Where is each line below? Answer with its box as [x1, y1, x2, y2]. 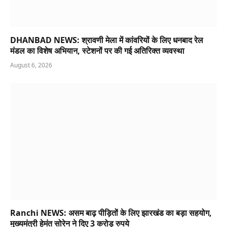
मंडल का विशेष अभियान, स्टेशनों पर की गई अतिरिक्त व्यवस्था [10, 45, 184, 57]
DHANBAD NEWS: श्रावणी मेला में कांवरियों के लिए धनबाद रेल [10, 34, 203, 46]
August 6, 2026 [10, 61, 52, 70]
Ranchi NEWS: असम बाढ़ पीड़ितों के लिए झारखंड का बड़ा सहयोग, [10, 207, 212, 218]
